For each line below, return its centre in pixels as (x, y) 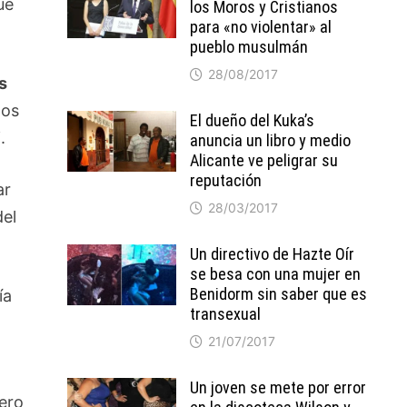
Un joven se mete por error (278, 387)
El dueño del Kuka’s (252, 120)
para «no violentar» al (260, 27)
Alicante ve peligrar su (263, 160)
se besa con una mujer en (275, 274)
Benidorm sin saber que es (278, 294)
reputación (225, 180)
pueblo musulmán (248, 47)
